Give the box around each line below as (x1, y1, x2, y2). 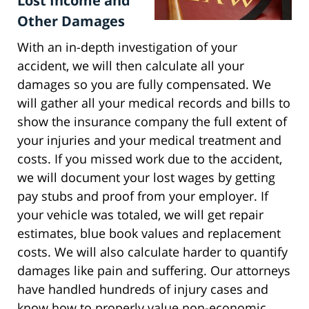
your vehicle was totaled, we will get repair (17, 206, 263, 223)
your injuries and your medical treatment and (17, 132, 281, 149)
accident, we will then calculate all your (17, 57, 244, 74)
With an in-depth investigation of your (17, 39, 237, 56)
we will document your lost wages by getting (17, 169, 275, 186)
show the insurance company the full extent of (17, 113, 287, 130)
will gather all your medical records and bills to (17, 94, 290, 112)
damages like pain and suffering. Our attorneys (17, 262, 290, 279)
